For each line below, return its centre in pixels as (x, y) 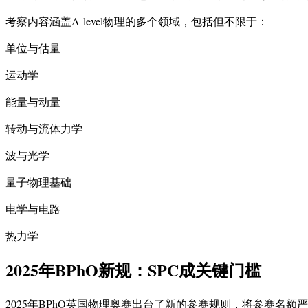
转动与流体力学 (44, 129)
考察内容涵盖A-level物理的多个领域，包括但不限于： (137, 21)
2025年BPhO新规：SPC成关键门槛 (133, 270)
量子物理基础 (38, 182)
